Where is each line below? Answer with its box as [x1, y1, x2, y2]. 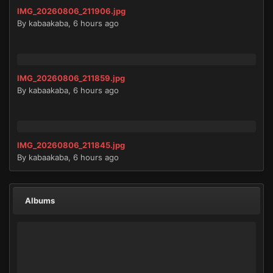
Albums [25, 195, 55, 205]
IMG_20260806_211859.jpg [17, 73, 125, 83]
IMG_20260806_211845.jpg [17, 140, 125, 150]
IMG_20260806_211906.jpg [17, 5, 126, 16]
